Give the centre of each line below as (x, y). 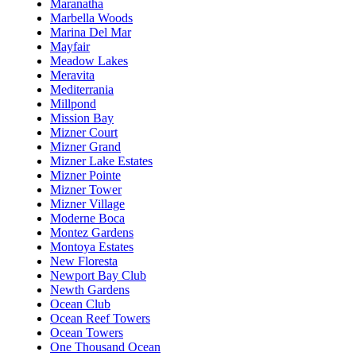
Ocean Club (80, 304)
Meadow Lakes (89, 60)
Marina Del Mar (91, 32)
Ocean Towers (87, 332)
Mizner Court (84, 132)
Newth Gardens (90, 289)
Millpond (73, 103)
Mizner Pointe (85, 175)
